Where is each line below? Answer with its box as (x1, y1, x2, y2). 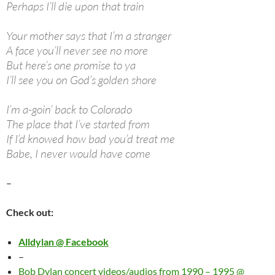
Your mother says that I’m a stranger (6, 28, 171, 44)
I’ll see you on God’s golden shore (6, 72, 157, 88)
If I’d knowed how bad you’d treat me (6, 131, 175, 147)
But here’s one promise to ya (6, 58, 136, 73)
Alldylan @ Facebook (18, 236, 109, 248)
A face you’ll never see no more (6, 43, 148, 58)
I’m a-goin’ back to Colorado (6, 102, 132, 117)
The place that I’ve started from (6, 117, 150, 132)
